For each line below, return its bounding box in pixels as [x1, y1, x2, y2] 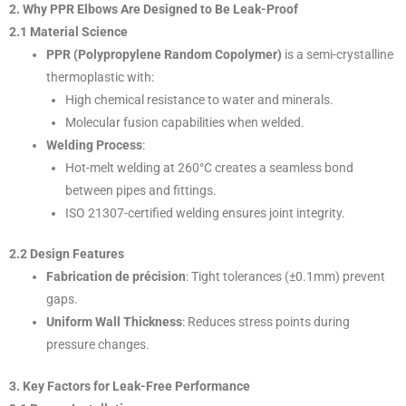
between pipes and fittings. [64, 182, 217, 198]
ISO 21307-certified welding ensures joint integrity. [64, 205, 345, 220]
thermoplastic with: [46, 69, 155, 84]
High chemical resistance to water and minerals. [64, 92, 333, 107]
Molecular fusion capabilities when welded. [64, 114, 304, 130]
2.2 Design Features [9, 246, 124, 262]
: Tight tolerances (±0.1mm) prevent [186, 269, 386, 285]
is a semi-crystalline [282, 46, 394, 62]
